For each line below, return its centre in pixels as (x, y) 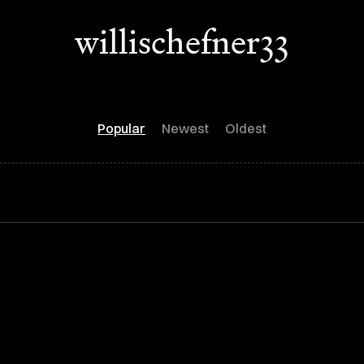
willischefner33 (182, 42)
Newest (185, 128)
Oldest (246, 128)
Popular (121, 128)
